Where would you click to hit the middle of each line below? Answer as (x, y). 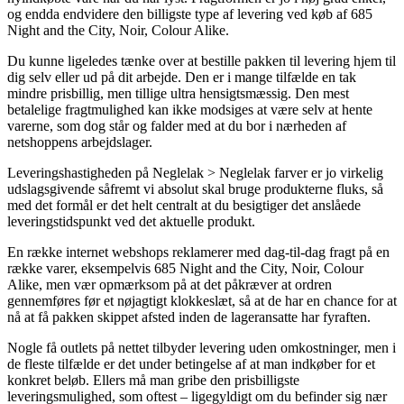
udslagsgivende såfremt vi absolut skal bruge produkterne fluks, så (195, 188)
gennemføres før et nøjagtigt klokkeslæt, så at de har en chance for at (202, 300)
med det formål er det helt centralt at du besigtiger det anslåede (184, 205)
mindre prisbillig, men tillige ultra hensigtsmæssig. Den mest (178, 93)
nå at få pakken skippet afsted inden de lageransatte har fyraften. (189, 317)
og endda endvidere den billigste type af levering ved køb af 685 (190, 14)
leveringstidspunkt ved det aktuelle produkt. (131, 221)
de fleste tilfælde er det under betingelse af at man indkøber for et (191, 363)
